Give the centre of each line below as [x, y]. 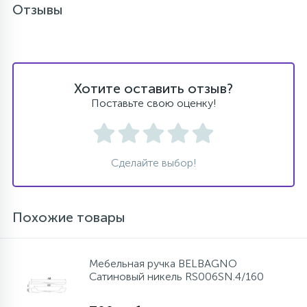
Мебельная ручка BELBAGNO [163, 263]
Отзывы [38, 10]
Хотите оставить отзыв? [153, 88]
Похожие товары [69, 217]
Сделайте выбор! [153, 163]
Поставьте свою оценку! [153, 103]
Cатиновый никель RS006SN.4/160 [176, 277]
